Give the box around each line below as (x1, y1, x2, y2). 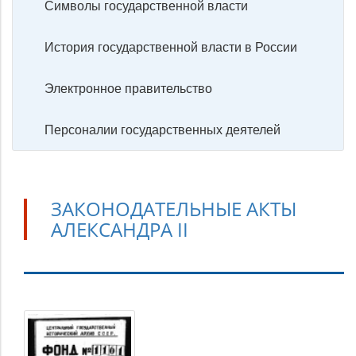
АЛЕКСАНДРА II (51, 216, 188, 242)
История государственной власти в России (44, 38, 297, 56)
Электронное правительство (44, 79, 212, 97)
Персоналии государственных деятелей (44, 121, 281, 138)
